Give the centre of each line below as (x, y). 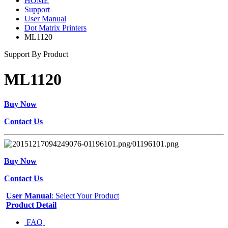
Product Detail (31, 205)
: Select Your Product (85, 195)
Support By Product (36, 54)
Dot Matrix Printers (55, 28)
